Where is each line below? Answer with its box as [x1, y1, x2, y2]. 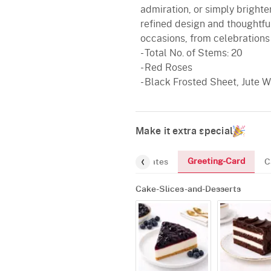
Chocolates [123, 157, 168, 166]
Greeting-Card [188, 157, 245, 166]
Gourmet [68, 157, 103, 166]
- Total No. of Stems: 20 [140, 48, 243, 58]
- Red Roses [140, 63, 192, 73]
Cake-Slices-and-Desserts [135, 185, 241, 194]
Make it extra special [135, 126, 233, 136]
